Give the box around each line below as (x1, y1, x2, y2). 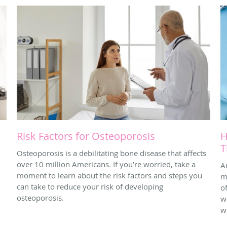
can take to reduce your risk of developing (17, 181, 163, 192)
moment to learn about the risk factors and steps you (17, 170, 202, 181)
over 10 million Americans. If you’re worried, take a (17, 159, 196, 170)
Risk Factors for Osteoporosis (17, 129, 155, 143)
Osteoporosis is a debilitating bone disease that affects (17, 148, 206, 159)
